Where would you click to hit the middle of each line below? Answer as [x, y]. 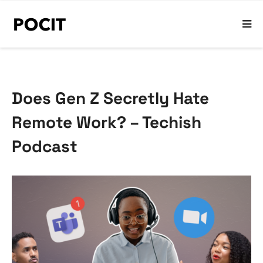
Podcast [45, 146]
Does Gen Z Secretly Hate [110, 98]
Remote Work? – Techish [107, 122]
